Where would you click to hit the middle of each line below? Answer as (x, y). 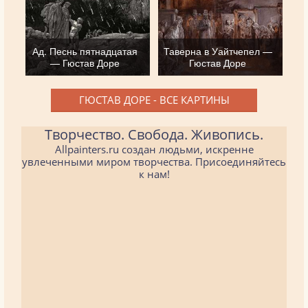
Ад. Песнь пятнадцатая (85, 51)
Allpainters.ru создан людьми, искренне (154, 149)
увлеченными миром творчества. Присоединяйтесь (154, 161)
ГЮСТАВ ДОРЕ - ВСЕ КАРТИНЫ (154, 99)
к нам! (154, 174)
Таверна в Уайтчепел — (218, 51)
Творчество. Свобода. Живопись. (154, 134)
